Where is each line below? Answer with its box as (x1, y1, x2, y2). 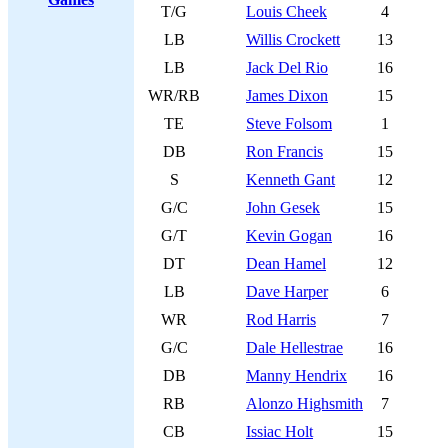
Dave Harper (246, 283, 328, 300)
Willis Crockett (246, 31, 340, 48)
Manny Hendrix (246, 367, 347, 384)
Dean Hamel (246, 255, 326, 272)
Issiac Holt (246, 423, 313, 440)
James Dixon (246, 87, 328, 104)
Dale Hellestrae (246, 339, 343, 356)
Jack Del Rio (246, 59, 328, 76)
